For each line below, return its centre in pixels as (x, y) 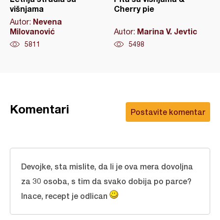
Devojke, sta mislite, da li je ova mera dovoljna (107, 166)
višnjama (27, 9)
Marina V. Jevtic (167, 31)
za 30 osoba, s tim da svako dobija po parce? (106, 181)
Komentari (40, 109)
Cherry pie (134, 9)
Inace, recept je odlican (65, 196)
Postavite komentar (168, 112)
